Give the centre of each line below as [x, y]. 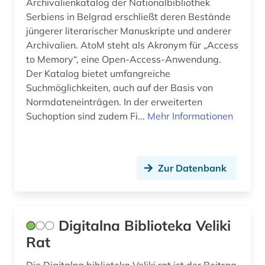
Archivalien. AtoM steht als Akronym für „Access [132, 45]
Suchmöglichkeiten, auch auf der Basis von [119, 87]
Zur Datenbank [192, 168]
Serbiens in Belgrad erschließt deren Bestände [128, 16]
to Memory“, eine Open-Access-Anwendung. [124, 59]
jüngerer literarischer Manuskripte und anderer [129, 30]
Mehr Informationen [190, 116]
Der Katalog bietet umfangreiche [98, 73]
